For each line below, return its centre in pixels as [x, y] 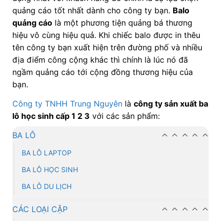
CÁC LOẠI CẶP [40, 209]
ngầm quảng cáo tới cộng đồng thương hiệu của [102, 72]
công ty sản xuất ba [171, 104]
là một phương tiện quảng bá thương [122, 23]
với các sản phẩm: [125, 116]
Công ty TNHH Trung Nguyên [67, 104]
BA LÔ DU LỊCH [46, 186]
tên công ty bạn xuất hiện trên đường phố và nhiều [107, 48]
